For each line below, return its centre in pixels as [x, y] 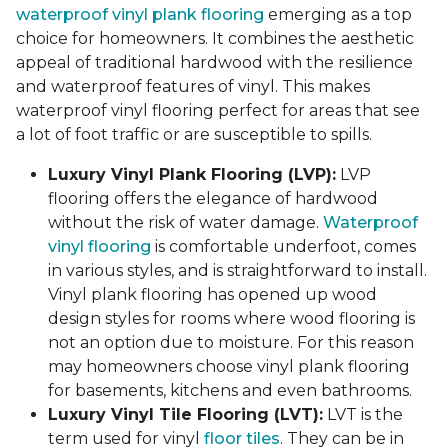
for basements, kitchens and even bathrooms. [232, 391]
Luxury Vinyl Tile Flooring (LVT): [185, 415]
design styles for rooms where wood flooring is [231, 319]
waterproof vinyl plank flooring [140, 15]
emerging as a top [338, 15]
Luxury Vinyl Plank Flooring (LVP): [192, 175]
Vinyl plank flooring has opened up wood [212, 295]
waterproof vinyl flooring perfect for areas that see [218, 111]
